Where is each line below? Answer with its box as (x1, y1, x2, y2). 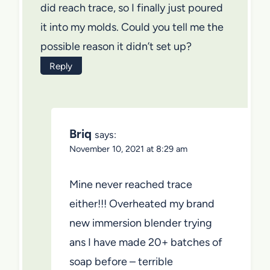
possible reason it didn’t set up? (40, 39, 192, 53)
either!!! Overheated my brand (69, 197, 215, 211)
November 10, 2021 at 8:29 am (69, 143, 187, 154)
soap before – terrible (69, 255, 173, 269)
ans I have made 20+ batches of (69, 236, 222, 250)
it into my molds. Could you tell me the (40, 20, 224, 34)
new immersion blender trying (69, 216, 212, 230)
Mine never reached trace (69, 178, 192, 192)
